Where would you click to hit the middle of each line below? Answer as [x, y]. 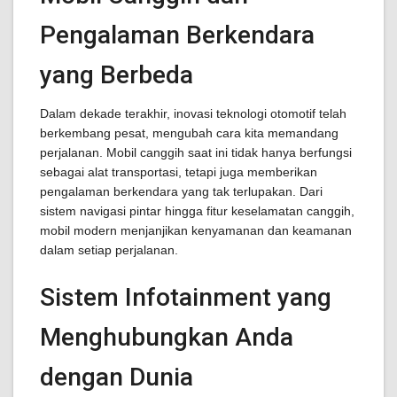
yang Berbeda [117, 75]
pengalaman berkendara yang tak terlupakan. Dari [181, 191]
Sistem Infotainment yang [186, 297]
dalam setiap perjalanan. [109, 250]
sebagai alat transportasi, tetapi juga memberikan [179, 172]
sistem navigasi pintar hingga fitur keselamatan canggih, [197, 211]
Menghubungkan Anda [167, 337]
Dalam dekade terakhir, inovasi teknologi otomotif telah [193, 113]
